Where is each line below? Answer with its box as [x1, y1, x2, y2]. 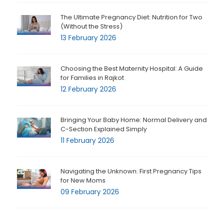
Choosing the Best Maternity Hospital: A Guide [61, 64, 203, 74]
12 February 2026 [61, 84, 116, 94]
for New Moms [61, 176, 106, 186]
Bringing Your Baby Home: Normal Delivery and [61, 115, 207, 125]
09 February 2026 [61, 187, 119, 197]
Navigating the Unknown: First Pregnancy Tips [61, 167, 201, 176]
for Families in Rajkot [61, 73, 124, 83]
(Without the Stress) [61, 22, 123, 31]
